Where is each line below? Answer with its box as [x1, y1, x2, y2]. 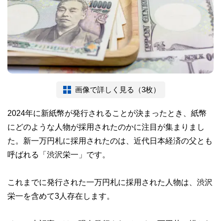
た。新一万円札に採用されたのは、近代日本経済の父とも [7, 136, 213, 145]
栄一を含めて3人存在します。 [7, 191, 114, 200]
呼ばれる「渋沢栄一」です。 [7, 150, 110, 158]
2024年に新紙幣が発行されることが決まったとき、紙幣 [7, 109, 207, 117]
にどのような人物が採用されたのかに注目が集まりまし [7, 122, 205, 131]
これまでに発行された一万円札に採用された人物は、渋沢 [7, 178, 213, 186]
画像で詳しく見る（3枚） [74, 85, 160, 93]
